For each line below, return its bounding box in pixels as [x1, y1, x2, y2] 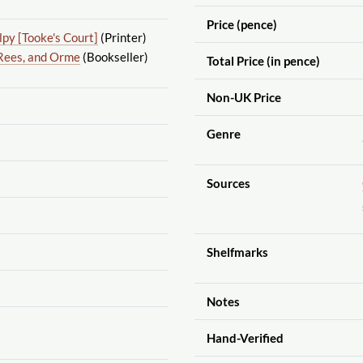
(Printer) [97, 29, 147, 45]
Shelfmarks [206, 244, 268, 259]
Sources [206, 175, 250, 190]
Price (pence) [206, 16, 277, 32]
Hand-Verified [206, 330, 284, 345]
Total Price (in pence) [206, 53, 320, 68]
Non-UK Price [206, 89, 281, 105]
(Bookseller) [79, 49, 148, 64]
